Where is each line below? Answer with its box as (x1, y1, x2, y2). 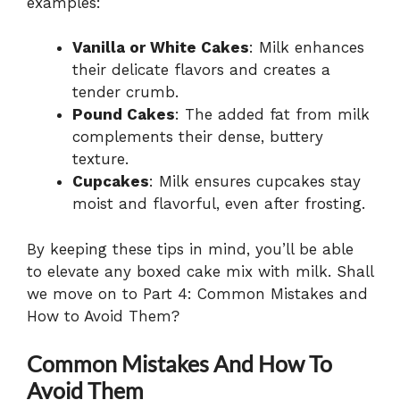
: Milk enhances (249, 38, 364, 57)
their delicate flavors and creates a (72, 61, 330, 79)
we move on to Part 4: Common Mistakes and (27, 284, 368, 303)
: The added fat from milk (175, 105, 370, 124)
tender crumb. (72, 83, 179, 102)
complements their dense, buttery (72, 128, 323, 146)
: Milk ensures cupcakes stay (149, 172, 361, 191)
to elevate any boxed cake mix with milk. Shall (27, 262, 373, 280)
